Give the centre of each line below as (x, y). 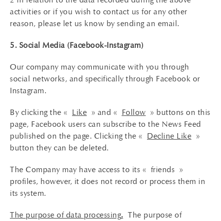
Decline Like (169, 136)
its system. (28, 193)
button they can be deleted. (59, 148)
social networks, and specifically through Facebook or (105, 79)
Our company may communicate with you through (99, 67)
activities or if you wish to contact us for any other (99, 12)
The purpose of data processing (65, 215)
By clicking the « (41, 112)
